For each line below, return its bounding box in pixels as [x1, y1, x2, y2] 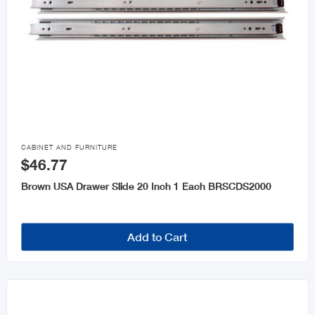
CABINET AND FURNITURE [20, 143, 117, 152]
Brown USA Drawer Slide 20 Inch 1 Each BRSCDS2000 [20, 180, 271, 193]
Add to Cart [127, 230, 188, 244]
